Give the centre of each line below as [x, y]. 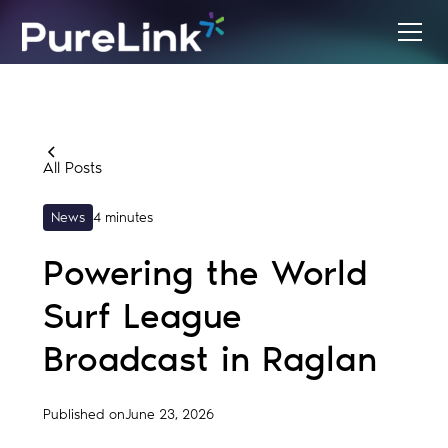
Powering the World [205, 272]
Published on [83, 414]
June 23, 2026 [169, 414]
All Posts [72, 167]
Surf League [142, 315]
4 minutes [122, 217]
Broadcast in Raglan [209, 358]
